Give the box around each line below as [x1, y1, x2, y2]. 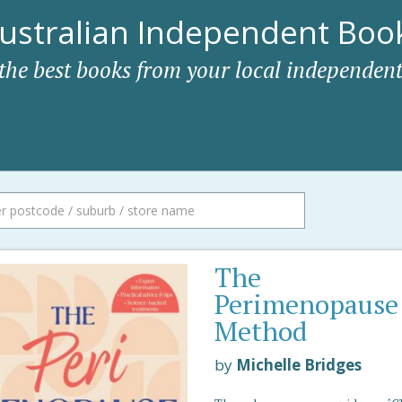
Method [214, 313, 308, 349]
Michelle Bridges [235, 354, 362, 375]
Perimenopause [214, 286, 398, 322]
